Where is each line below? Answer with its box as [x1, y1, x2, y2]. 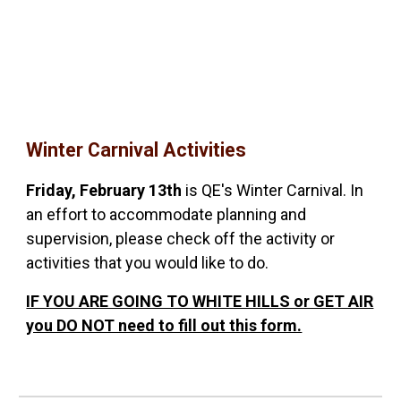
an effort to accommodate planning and [26, 205, 307, 224]
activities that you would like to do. [26, 253, 269, 272]
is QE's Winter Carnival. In [182, 181, 364, 200]
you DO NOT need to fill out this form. [26, 316, 303, 335]
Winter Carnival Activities [26, 139, 247, 161]
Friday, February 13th [26, 181, 183, 200]
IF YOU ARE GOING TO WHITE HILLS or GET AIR [26, 292, 374, 311]
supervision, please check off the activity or [26, 229, 336, 248]
